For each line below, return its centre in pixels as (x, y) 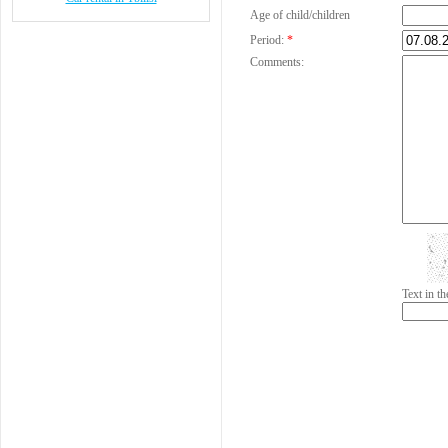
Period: (267, 40)
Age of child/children (300, 15)
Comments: (277, 62)
